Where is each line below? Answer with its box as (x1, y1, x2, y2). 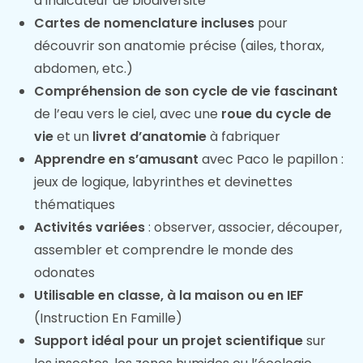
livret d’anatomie (92, 127, 207, 146)
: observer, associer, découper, (145, 218, 343, 237)
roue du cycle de (221, 105, 332, 123)
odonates (34, 263, 96, 282)
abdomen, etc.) (34, 59, 134, 78)
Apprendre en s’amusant (34, 150, 199, 169)
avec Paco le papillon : (199, 150, 344, 169)
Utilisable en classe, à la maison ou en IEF (34, 286, 305, 305)
